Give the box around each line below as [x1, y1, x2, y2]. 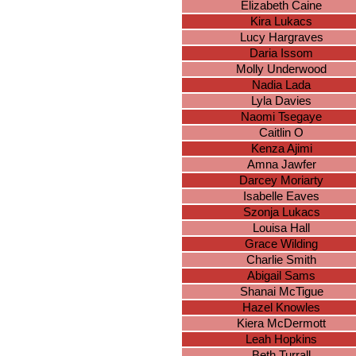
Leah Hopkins [246, 333, 317, 346]
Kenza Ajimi [250, 142, 312, 156]
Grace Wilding [245, 238, 318, 251]
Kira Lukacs [250, 15, 312, 29]
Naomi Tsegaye [241, 110, 322, 124]
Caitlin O [259, 126, 304, 140]
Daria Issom [250, 47, 313, 60]
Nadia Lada [252, 79, 311, 92]
